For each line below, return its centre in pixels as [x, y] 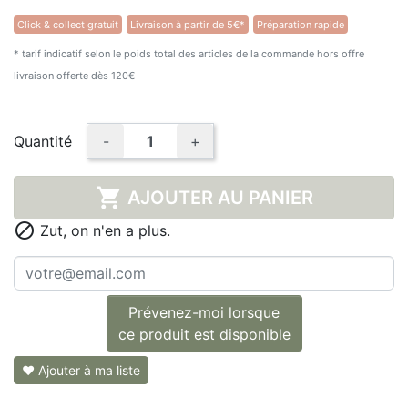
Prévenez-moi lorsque [204, 313]
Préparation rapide [301, 25]
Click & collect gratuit [68, 25]
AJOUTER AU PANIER [220, 198]
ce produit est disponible [204, 335]
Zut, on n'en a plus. [103, 231]
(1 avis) [134, 55]
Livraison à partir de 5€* [188, 25]
